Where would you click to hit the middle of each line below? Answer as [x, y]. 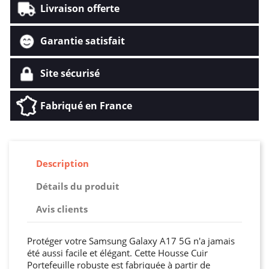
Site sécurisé [70, 73]
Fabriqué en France [86, 105]
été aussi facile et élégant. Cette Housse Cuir [117, 252]
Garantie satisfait [83, 41]
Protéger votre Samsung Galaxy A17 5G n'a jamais [131, 240]
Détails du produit [78, 186]
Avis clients [62, 209]
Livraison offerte [80, 8]
